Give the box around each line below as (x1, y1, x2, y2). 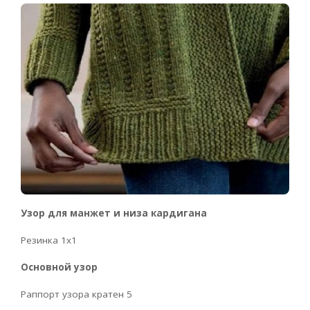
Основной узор (21, 261, 98, 274)
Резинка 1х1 (21, 234, 77, 247)
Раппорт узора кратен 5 (21, 288, 132, 301)
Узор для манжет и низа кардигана (21, 207, 207, 220)
